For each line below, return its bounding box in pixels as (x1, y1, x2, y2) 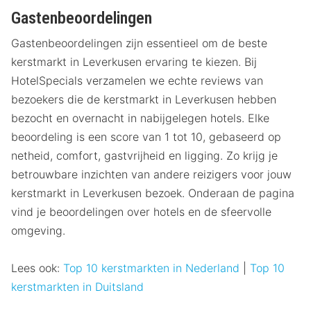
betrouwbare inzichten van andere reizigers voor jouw (11, 167, 292, 181)
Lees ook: (11, 260, 60, 275)
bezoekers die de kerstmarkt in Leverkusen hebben (11, 92, 276, 106)
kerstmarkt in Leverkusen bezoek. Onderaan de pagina (11, 185, 294, 200)
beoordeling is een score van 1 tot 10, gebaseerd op (11, 129, 281, 144)
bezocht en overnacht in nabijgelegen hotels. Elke (11, 110, 269, 125)
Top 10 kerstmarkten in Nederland (60, 260, 239, 275)
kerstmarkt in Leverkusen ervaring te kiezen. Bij (11, 54, 257, 69)
